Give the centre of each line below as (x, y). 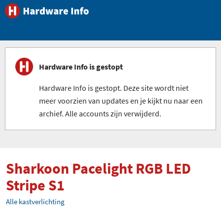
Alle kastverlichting (35, 202)
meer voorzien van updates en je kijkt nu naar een (121, 101)
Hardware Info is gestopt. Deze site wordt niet (114, 88)
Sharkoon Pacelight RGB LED (98, 168)
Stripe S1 (35, 185)
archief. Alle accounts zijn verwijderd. (100, 113)
